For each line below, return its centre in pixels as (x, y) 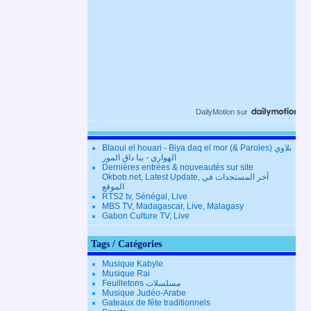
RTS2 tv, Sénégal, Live (145, 197)
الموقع (113, 187)
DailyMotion (215, 112)
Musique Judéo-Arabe (144, 293)
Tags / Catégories (126, 244)
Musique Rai (126, 274)
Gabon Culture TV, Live (146, 216)
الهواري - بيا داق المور (139, 158)
